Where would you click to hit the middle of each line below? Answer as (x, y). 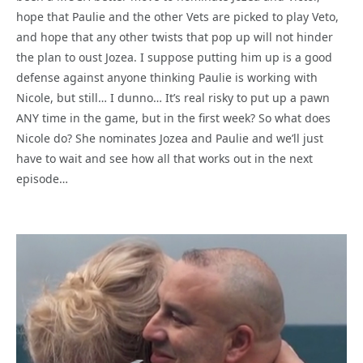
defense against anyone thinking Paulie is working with (167, 78)
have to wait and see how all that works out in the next (164, 159)
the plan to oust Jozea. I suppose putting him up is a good (174, 58)
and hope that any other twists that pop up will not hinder (175, 37)
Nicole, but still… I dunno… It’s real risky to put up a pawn (173, 98)
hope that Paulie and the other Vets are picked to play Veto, (177, 17)
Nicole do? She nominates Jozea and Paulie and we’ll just (170, 139)
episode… (42, 179)
